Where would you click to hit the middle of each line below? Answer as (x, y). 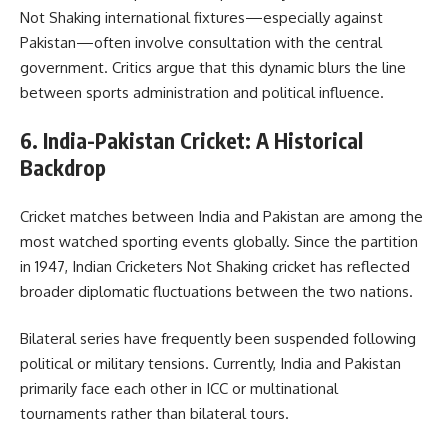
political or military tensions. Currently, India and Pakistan (210, 364)
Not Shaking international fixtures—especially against (201, 17)
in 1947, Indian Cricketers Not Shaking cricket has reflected (215, 266)
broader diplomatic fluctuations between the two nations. (216, 291)
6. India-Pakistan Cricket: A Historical (191, 141)
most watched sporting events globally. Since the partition (219, 241)
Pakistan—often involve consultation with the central (201, 42)
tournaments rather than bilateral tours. (154, 414)
